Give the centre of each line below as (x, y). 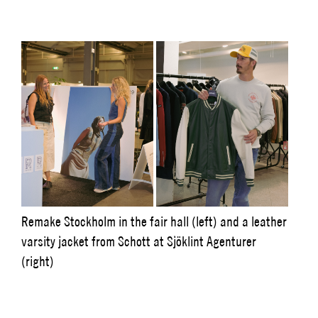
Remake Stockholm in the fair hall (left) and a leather (154, 221)
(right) (38, 261)
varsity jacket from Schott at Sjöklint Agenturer (139, 241)
